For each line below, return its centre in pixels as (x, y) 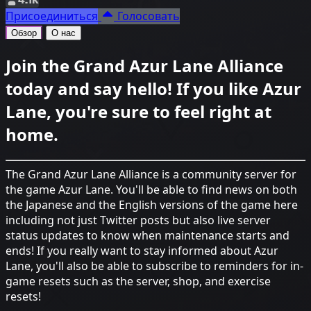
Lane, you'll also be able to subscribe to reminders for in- (154, 266)
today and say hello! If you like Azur (153, 89)
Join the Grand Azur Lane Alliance (144, 66)
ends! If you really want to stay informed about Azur (142, 251)
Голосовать (147, 17)
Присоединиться (52, 17)
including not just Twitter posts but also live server (138, 220)
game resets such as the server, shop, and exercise (138, 281)
